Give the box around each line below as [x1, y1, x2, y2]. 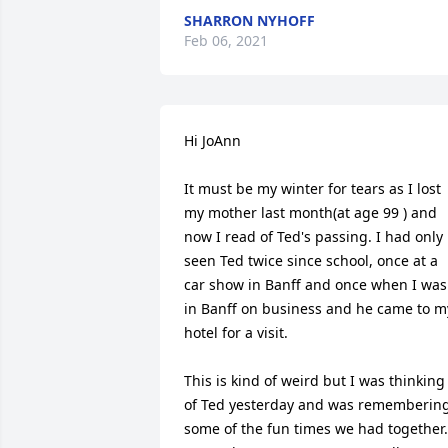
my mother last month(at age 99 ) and [184, 203, 437, 222]
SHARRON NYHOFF [184, 11, 315, 30]
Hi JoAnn [184, 131, 241, 150]
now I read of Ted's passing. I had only [184, 227, 443, 246]
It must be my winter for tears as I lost [184, 179, 441, 198]
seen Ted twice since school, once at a [184, 251, 438, 270]
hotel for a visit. [184, 323, 288, 342]
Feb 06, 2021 [184, 31, 268, 50]
